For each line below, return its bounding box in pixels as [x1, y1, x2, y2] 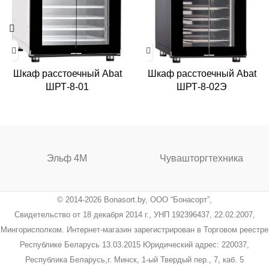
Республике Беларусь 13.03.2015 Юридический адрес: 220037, [20, 240, 249, 249]
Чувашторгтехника [160, 153, 244, 163]
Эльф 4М [47, 153, 88, 163]
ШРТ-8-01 [46, 82, 89, 92]
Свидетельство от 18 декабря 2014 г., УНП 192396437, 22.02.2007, [14, 210, 255, 219]
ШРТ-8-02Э [177, 82, 227, 92]
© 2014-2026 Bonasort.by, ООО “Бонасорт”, [57, 195, 212, 204]
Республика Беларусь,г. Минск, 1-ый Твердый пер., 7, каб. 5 [25, 255, 244, 264]
